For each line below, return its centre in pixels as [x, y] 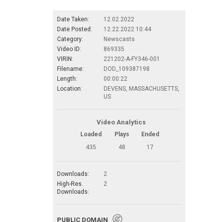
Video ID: [69, 49]
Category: [70, 39]
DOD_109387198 [127, 69]
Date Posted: [75, 29]
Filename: [70, 69]
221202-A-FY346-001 [132, 59]
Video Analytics [121, 122]
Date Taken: [73, 19]
